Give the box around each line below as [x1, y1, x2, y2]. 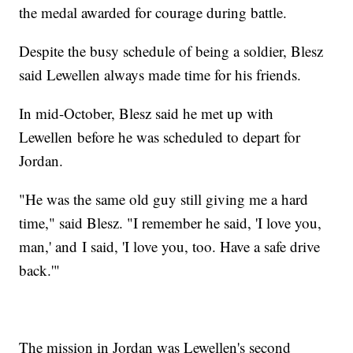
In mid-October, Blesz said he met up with [19, 103, 274, 124]
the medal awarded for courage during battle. [19, 2, 288, 23]
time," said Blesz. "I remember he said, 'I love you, [19, 213, 322, 233]
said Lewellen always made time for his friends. [19, 65, 302, 85]
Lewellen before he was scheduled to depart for [19, 127, 301, 147]
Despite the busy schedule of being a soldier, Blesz [19, 41, 324, 61]
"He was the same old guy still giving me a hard [19, 189, 309, 210]
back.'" [19, 260, 61, 281]
